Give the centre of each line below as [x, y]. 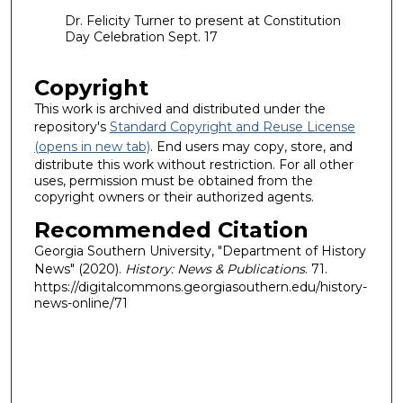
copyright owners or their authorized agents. [174, 197]
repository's [72, 127]
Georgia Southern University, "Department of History [200, 251]
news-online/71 [81, 304]
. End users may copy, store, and [251, 147]
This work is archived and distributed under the [179, 109]
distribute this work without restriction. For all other [193, 165]
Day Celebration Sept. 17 [141, 37]
